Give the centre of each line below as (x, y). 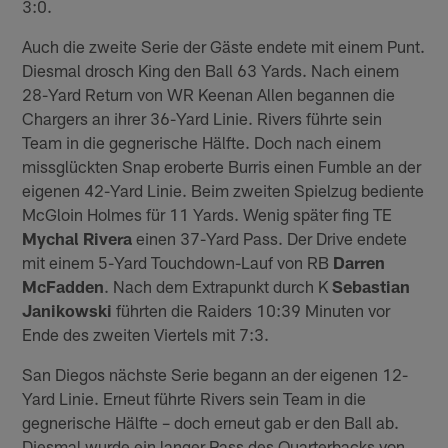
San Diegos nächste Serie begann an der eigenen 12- (215, 373)
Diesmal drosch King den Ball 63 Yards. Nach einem (211, 69)
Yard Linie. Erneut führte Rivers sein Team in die (194, 397)
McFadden (63, 285)
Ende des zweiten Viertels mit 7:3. (146, 333)
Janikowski (67, 309)
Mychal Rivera (77, 237)
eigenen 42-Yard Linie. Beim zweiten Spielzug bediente (223, 189)
